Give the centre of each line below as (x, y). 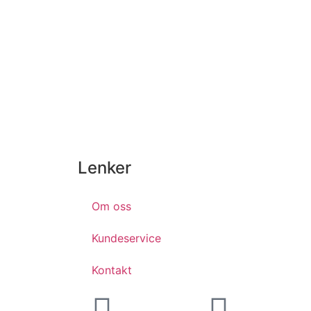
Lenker (104, 168)
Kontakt (112, 270)
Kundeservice (126, 238)
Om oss (111, 207)
